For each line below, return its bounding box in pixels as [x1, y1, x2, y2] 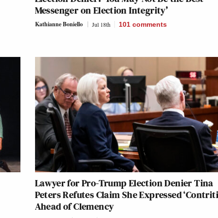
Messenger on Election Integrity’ [35, 3, 168, 18]
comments [132, 20, 167, 29]
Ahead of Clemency [35, 200, 114, 214]
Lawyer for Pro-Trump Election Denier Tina [35, 176, 214, 190]
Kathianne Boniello [35, 20, 83, 29]
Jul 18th [91, 20, 110, 29]
